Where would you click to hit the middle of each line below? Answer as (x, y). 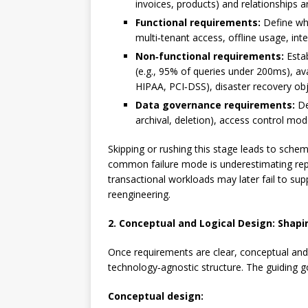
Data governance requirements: (215, 105)
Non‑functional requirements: (210, 56)
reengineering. (139, 194)
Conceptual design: (156, 296)
